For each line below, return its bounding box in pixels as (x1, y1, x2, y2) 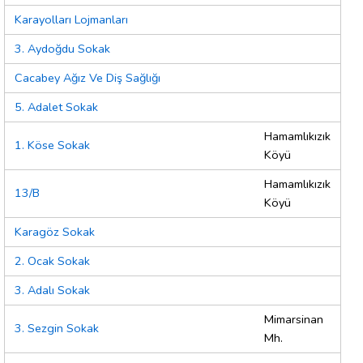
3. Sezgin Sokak (15, 320, 99, 337)
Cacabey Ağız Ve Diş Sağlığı (15, 70, 160, 87)
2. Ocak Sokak (15, 253, 90, 270)
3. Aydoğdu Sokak (15, 41, 110, 58)
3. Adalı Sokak (15, 282, 90, 299)
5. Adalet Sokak (15, 99, 98, 116)
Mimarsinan (264, 311, 323, 328)
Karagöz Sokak (15, 224, 95, 241)
